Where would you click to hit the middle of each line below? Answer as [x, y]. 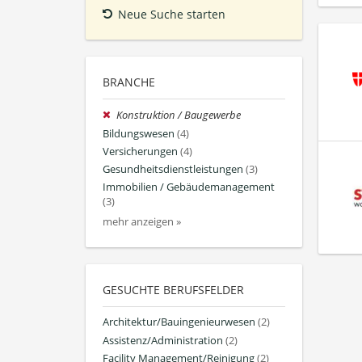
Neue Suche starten [172, 15]
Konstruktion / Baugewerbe [179, 116]
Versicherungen [140, 151]
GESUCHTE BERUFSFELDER [173, 290]
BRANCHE [129, 82]
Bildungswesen [139, 133]
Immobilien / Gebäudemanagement [189, 187]
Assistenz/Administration [163, 340]
